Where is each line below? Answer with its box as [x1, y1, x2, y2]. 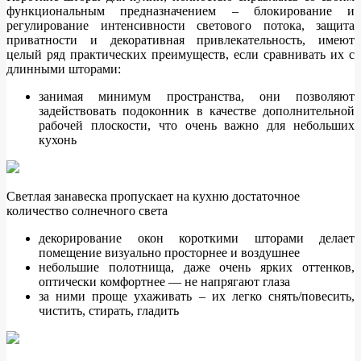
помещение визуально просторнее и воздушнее [39, 246, 300, 260]
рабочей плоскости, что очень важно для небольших [39, 118, 355, 133]
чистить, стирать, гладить [39, 304, 179, 318]
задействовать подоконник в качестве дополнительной [39, 104, 355, 118]
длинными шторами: [6, 62, 121, 77]
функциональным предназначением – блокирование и [6, 4, 355, 19]
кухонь [39, 133, 77, 147]
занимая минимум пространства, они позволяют [39, 89, 355, 104]
